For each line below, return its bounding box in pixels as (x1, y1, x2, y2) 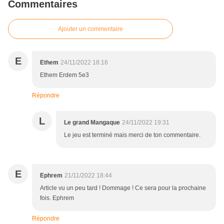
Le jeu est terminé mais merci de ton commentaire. (64, 131, 200, 139)
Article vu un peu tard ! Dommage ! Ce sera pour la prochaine (40, 184, 206, 192)
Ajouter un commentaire (58, 25, 123, 33)
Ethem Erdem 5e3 (40, 71, 89, 79)
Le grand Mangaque (64, 119, 120, 126)
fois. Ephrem (40, 194, 74, 202)
